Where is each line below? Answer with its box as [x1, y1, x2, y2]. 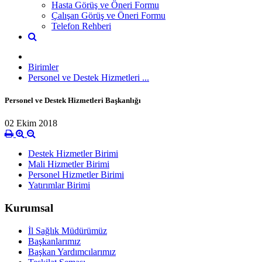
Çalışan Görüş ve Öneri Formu [51, 10, 166, 20]
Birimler [28, 61, 58, 72]
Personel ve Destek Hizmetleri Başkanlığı [5, 95, 141, 105]
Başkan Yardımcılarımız [28, 246, 116, 257]
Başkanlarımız [28, 236, 81, 246]
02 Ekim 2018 [5, 118, 57, 129]
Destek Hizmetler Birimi [28, 149, 118, 159]
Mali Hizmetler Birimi [28, 159, 109, 170]
